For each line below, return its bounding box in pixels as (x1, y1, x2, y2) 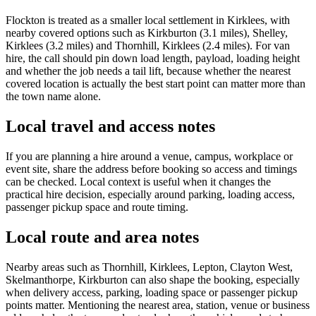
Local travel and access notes (6, 117, 215, 136)
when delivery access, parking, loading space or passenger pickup (6, 286, 298, 299)
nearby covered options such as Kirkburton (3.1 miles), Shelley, (6, 27, 288, 39)
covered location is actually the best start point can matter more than (6, 78, 305, 90)
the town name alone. (6, 90, 101, 103)
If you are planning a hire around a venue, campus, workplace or (6, 150, 293, 163)
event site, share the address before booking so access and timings (6, 163, 297, 176)
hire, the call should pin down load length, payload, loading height (6, 52, 300, 65)
